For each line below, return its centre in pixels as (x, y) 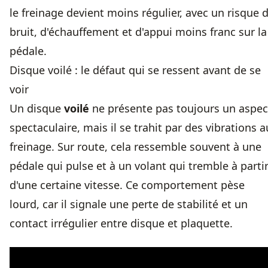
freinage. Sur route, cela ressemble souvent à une (135, 147)
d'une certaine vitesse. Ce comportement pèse (127, 185)
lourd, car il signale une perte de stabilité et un (129, 204)
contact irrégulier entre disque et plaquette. (121, 223)
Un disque (37, 109)
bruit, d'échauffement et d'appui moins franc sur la (138, 32)
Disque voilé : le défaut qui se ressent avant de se (135, 70)
